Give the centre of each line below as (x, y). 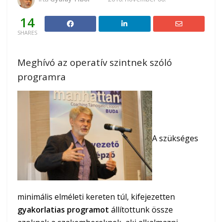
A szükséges (175, 139)
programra (42, 76)
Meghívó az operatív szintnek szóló (95, 62)
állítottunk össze (141, 210)
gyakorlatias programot (63, 210)
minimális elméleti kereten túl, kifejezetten (96, 197)
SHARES (27, 33)
